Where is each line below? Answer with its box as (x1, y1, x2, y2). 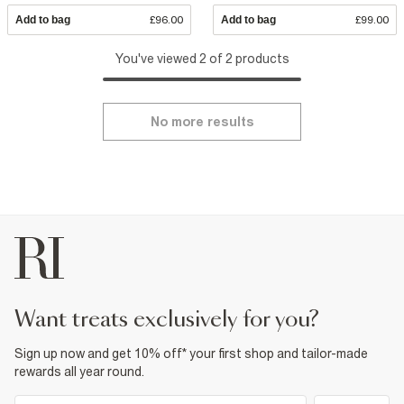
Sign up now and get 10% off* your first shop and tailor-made (14, 346, 368, 362)
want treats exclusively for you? (35, 309, 319, 332)
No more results (150, 115, 254, 130)
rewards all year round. (14, 364, 144, 380)
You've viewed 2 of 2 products (115, 51, 289, 67)
